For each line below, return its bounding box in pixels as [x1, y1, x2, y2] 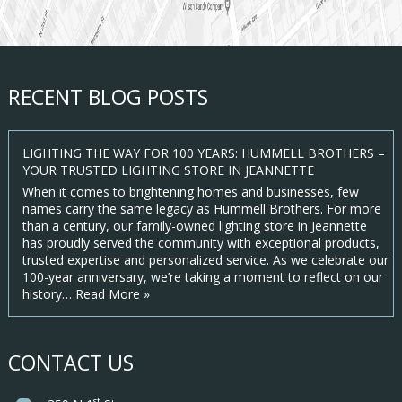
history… [22, 285, 75, 303]
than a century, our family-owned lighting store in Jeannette [22, 217, 367, 235]
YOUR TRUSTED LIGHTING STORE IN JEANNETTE [22, 162, 314, 179]
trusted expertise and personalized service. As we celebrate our [22, 251, 389, 269]
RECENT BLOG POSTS [7, 83, 208, 112]
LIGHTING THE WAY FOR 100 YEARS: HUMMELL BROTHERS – [22, 144, 385, 162]
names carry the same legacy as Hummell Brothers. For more [22, 200, 381, 218]
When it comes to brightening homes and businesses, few [22, 183, 359, 201]
